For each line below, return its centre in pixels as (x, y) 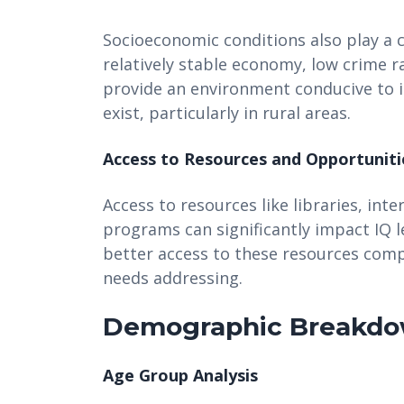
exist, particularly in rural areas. (227, 112)
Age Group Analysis (180, 375)
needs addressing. (173, 277)
